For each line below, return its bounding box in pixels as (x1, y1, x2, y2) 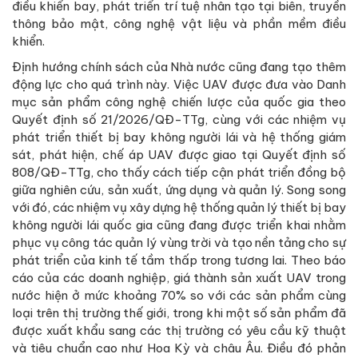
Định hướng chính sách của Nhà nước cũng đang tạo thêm (12, 58, 346, 74)
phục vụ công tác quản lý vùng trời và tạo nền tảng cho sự (12, 234, 346, 250)
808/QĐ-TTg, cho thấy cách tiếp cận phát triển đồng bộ (12, 164, 346, 180)
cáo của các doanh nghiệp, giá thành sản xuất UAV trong (12, 269, 346, 285)
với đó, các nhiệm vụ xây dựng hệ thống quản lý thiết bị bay (12, 199, 346, 215)
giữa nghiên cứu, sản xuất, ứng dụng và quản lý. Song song (12, 181, 346, 197)
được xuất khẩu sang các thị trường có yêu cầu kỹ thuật (12, 322, 346, 338)
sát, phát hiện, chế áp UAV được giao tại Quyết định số (12, 146, 346, 162)
